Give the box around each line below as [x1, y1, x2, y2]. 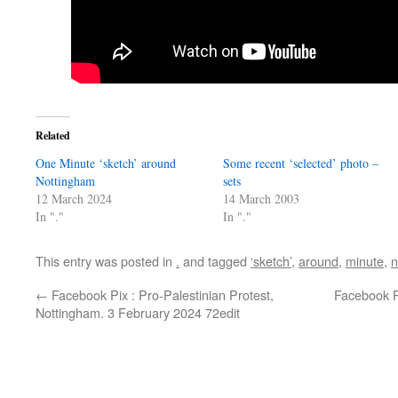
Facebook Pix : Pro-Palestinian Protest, [48, 285, 274, 304]
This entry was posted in [36, 251, 176, 270]
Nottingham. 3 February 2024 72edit [36, 303, 240, 322]
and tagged [179, 251, 251, 270]
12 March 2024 [36, 190, 112, 207]
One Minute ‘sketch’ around [36, 155, 176, 171]
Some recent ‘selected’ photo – [223, 155, 379, 171]
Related [36, 128, 70, 143]
